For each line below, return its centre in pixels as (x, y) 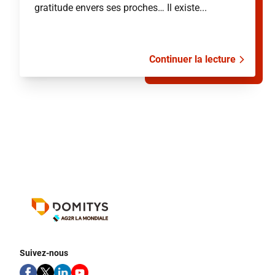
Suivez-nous (44, 253)
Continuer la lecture (192, 59)
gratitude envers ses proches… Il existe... (121, 8)
